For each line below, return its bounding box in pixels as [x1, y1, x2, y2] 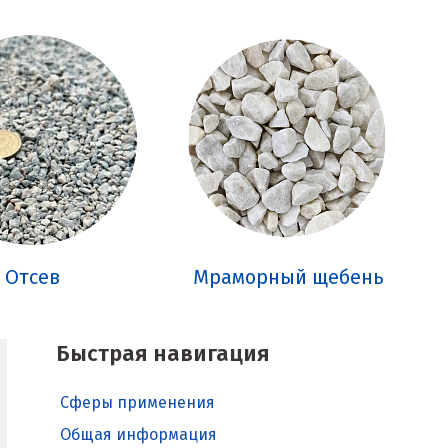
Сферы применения [60, 393, 215, 413]
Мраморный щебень [192, 265, 384, 290]
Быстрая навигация [56, 340, 270, 368]
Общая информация [60, 425, 217, 445]
